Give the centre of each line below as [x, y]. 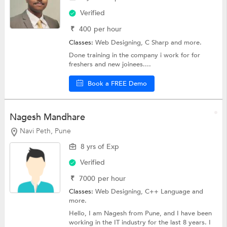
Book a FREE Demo [118, 84]
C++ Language [169, 191]
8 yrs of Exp [100, 146]
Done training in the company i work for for [135, 55]
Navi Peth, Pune [45, 131]
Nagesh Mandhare [47, 118]
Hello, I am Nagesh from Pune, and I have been [141, 213]
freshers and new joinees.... [110, 65]
